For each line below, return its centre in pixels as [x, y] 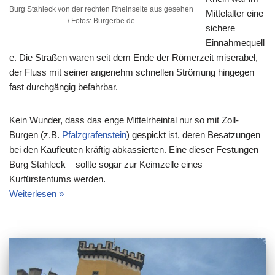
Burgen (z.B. [36, 134]
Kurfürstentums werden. [57, 179]
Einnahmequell [235, 42]
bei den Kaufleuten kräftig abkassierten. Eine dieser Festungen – [137, 149]
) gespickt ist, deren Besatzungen [193, 134]
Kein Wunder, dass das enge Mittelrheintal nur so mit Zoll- [124, 120]
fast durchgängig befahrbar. [64, 87]
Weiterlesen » [37, 193]
